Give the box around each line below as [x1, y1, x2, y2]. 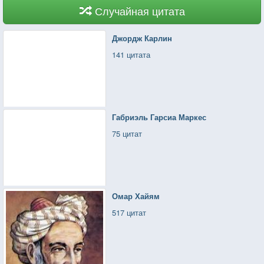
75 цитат [112, 127, 143, 139]
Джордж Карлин [112, 32, 173, 44]
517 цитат [112, 206, 147, 218]
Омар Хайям [112, 190, 160, 202]
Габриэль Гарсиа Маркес [112, 111, 207, 123]
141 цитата [112, 48, 151, 60]
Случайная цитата [94, 2, 185, 18]
